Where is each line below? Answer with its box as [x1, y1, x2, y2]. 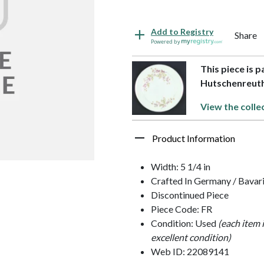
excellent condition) [151, 232, 231, 243]
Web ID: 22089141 [151, 246, 229, 258]
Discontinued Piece [151, 189, 229, 201]
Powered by [151, 37, 181, 45]
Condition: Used [151, 217, 218, 229]
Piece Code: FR [151, 203, 212, 215]
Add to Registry [151, 26, 213, 37]
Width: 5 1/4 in [151, 161, 210, 173]
